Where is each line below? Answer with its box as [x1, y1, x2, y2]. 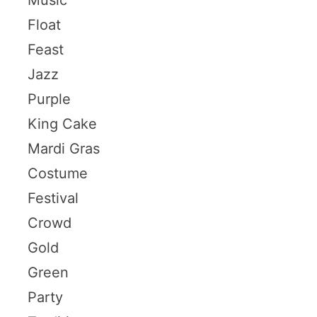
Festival [27, 189, 79, 207]
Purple [27, 90, 71, 108]
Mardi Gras [27, 139, 100, 157]
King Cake [27, 115, 97, 132]
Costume [27, 164, 88, 182]
